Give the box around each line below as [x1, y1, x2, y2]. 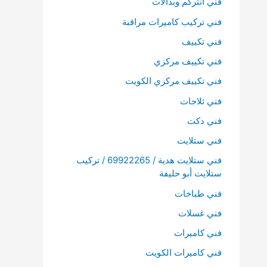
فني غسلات [178, 207, 222, 219]
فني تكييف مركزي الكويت [125, 75, 222, 87]
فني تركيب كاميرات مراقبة [122, 15, 222, 27]
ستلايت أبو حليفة [159, 167, 222, 179]
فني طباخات [175, 187, 222, 199]
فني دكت [187, 114, 222, 126]
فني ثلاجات [180, 95, 222, 107]
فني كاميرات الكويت [145, 247, 222, 259]
